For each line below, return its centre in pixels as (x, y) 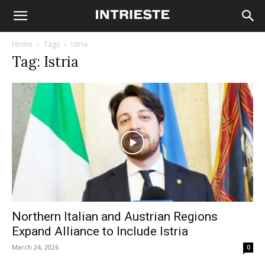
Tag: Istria (45, 62)
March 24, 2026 (35, 247)
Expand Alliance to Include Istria (100, 232)
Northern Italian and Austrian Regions (115, 217)
